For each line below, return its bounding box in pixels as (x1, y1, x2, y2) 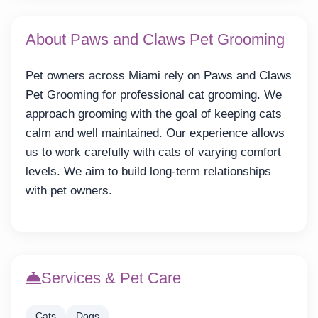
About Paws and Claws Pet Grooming (26, 30, 285, 48)
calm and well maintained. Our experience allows (26, 126, 285, 140)
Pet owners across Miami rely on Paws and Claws (26, 68, 292, 82)
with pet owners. (26, 183, 112, 197)
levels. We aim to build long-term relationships (26, 164, 271, 178)
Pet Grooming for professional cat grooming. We (26, 87, 282, 102)
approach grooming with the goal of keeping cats (26, 106, 282, 121)
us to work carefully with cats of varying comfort (26, 145, 281, 159)
